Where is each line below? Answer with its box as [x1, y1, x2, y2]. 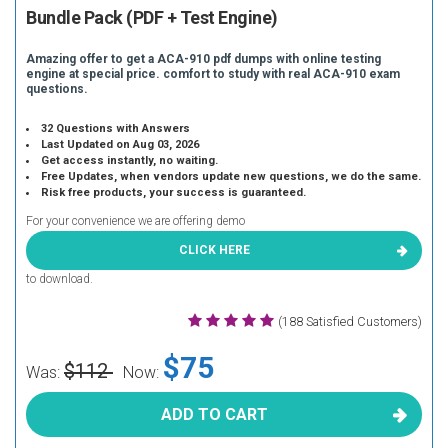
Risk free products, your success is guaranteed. [41, 186, 307, 199]
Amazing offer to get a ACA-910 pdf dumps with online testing [26, 52, 381, 66]
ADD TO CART [160, 405, 268, 424]
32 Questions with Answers [41, 122, 191, 135]
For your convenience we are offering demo [26, 214, 245, 228]
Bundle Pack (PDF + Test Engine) [26, 7, 278, 28]
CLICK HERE [178, 243, 250, 257]
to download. [26, 272, 93, 286]
